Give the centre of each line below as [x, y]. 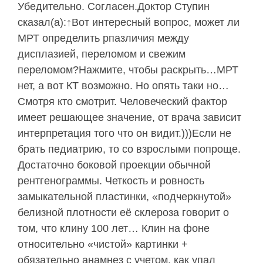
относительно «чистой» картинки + [103, 245]
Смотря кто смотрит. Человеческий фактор [122, 102]
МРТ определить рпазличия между [103, 38]
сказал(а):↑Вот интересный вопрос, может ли [129, 23]
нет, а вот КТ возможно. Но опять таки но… [123, 86]
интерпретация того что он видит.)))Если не [124, 134]
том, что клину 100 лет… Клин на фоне [114, 229]
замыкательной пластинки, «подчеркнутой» [124, 197]
